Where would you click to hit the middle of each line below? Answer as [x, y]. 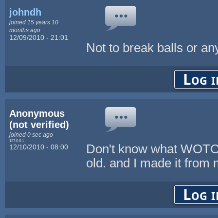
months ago [25, 30]
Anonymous [37, 113]
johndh [26, 12]
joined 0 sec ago [31, 134]
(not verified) [39, 124]
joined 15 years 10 [34, 22]
